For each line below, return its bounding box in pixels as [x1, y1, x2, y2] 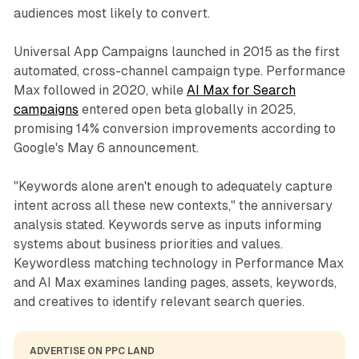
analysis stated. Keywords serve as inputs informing [13, 216, 321, 232]
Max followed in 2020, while [13, 82, 187, 98]
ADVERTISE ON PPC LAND [29, 345, 155, 357]
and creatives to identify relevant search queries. [13, 293, 305, 309]
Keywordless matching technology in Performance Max [13, 255, 344, 271]
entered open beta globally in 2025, [78, 101, 296, 117]
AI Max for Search [186, 82, 296, 98]
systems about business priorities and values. [13, 236, 283, 252]
